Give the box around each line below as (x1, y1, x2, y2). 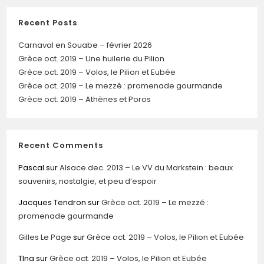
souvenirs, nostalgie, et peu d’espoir (18, 176, 157, 187)
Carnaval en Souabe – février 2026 (18, 39, 153, 51)
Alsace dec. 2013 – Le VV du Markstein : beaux (60, 162, 233, 174)
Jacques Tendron (18, 197, 87, 209)
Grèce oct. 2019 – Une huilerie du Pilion (18, 53, 165, 65)
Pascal (18, 162, 45, 174)
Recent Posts (18, 17, 78, 29)
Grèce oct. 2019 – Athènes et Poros (18, 94, 151, 105)
